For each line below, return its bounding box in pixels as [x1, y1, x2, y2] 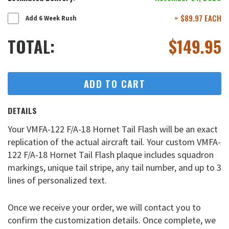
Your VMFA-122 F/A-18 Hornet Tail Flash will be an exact [8, 123, 218, 135]
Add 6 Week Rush [25, 14, 77, 22]
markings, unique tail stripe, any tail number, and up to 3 [8, 162, 221, 174]
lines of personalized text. [8, 174, 107, 187]
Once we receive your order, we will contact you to [8, 201, 201, 213]
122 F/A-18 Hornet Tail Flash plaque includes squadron [8, 149, 214, 161]
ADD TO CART [83, 76, 146, 90]
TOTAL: [8, 34, 55, 58]
